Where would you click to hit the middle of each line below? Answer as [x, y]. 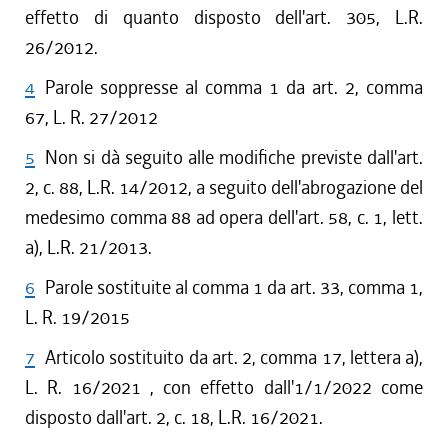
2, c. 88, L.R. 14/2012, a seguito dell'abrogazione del [224, 187]
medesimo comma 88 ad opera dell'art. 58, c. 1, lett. [224, 217]
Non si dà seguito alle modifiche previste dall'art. [234, 157]
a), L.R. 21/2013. [88, 247]
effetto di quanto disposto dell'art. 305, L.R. [224, 17]
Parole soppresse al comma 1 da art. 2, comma [234, 87]
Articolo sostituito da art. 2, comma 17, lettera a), [234, 357]
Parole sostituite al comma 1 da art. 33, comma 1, [234, 287]
